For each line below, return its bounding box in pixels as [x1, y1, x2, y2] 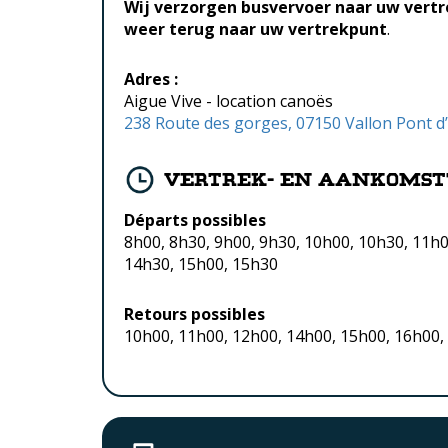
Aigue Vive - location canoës [124, 90, 333, 112]
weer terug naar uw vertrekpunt [124, 18, 387, 40]
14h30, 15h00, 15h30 [124, 253, 278, 275]
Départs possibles [124, 209, 266, 231]
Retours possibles [124, 303, 265, 325]
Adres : [124, 68, 178, 90]
